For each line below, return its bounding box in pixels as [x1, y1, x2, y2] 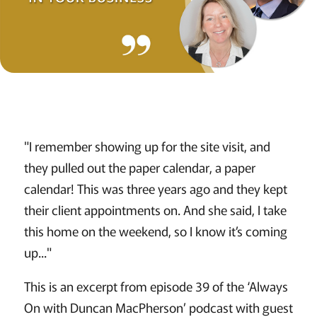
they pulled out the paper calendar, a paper [23, 158, 255, 177]
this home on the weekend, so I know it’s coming [23, 221, 287, 241]
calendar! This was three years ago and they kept [23, 179, 287, 198]
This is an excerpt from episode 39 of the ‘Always [23, 277, 288, 296]
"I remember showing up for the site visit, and [23, 137, 270, 156]
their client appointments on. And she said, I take [23, 200, 287, 219]
